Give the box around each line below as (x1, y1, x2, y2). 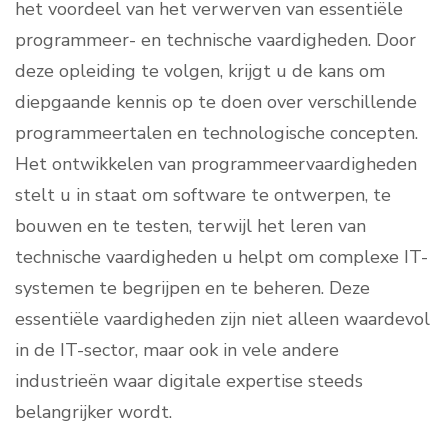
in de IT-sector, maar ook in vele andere (15, 338, 339, 363)
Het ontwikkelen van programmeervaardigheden (15, 152, 417, 177)
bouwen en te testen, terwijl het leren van (15, 214, 366, 239)
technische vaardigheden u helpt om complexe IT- (15, 245, 428, 270)
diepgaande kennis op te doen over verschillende (15, 90, 417, 115)
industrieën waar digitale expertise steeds (15, 369, 363, 394)
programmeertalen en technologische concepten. (15, 121, 418, 146)
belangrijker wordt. (15, 400, 172, 425)
